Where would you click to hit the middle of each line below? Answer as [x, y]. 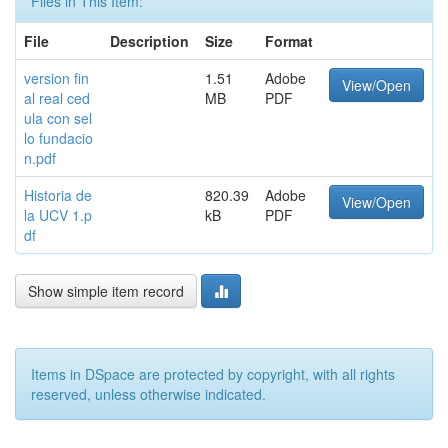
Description [149, 41]
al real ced [57, 98]
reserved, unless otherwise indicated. [148, 394]
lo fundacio [58, 138]
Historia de [58, 195]
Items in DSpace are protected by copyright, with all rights [213, 374]
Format [289, 41]
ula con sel [58, 118]
